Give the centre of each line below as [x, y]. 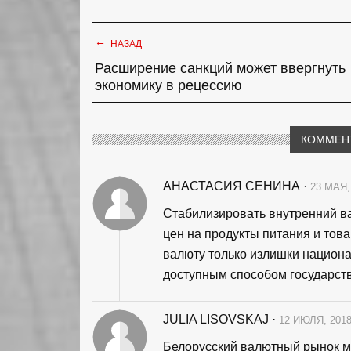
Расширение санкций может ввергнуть [220, 69]
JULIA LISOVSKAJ [217, 320]
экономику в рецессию [168, 86]
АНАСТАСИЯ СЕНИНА [233, 186]
